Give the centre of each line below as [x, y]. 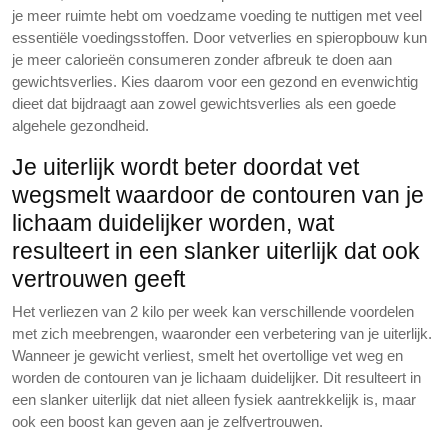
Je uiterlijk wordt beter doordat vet [185, 167]
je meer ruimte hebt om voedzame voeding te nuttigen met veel [217, 15]
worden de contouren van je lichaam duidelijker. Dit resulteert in [216, 377]
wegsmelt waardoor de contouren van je [218, 195]
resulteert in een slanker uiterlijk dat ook [216, 251]
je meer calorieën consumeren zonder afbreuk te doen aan [202, 59]
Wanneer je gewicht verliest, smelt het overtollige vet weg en [207, 355]
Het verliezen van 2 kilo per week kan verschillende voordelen [213, 311]
